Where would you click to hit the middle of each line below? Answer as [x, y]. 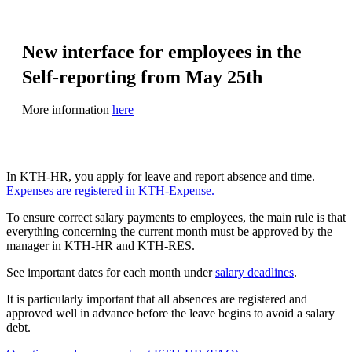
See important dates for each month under [111, 272]
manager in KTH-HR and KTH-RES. [101, 245]
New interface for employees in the [162, 51]
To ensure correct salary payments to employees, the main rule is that [176, 217]
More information [67, 109]
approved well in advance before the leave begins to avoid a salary [170, 313]
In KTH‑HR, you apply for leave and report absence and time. [161, 176]
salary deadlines [255, 272]
